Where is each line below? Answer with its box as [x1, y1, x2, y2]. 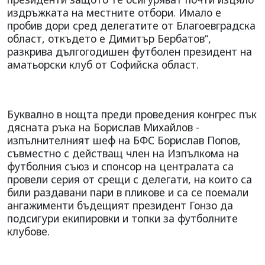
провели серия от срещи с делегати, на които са [7, 172, 252, 186]
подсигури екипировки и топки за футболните [7, 211, 238, 225]
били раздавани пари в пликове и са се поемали [7, 185, 248, 199]
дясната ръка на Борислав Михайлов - [7, 119, 199, 134]
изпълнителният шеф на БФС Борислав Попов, [7, 132, 241, 147]
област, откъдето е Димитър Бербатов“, [7, 31, 211, 46]
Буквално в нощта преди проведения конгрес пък [7, 106, 257, 121]
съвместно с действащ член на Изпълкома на [7, 146, 239, 160]
